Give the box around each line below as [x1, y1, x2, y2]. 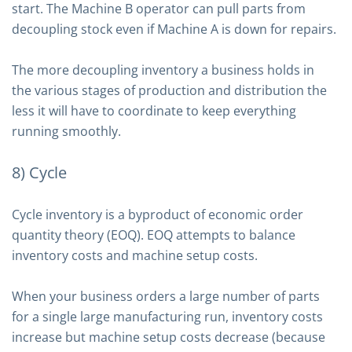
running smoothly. [12, 123, 121, 140]
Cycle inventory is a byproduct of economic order [12, 206, 303, 223]
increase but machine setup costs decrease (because [12, 328, 325, 346]
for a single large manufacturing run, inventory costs [12, 308, 323, 325]
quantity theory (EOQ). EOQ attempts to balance [12, 226, 295, 244]
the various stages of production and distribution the [12, 82, 327, 99]
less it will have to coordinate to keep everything [12, 102, 296, 119]
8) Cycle [12, 162, 68, 183]
